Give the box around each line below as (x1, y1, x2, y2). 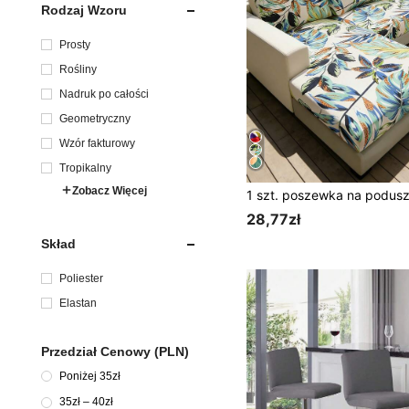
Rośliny (59, 62, 97, 76)
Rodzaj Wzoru (41, 2, 127, 17)
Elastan (59, 296, 97, 309)
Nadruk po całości (59, 87, 149, 100)
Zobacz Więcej (72, 184, 147, 197)
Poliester (59, 271, 103, 285)
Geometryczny (59, 111, 131, 125)
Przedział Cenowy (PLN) (41, 343, 189, 359)
